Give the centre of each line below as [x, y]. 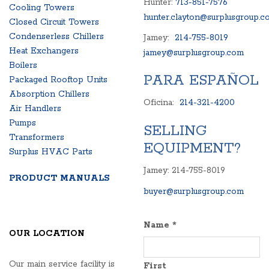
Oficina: [162, 103]
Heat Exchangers [44, 51]
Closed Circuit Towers [54, 22]
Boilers [23, 65]
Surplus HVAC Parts [51, 152]
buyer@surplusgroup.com [194, 192]
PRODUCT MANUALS [59, 178]
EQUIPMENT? [192, 149]
